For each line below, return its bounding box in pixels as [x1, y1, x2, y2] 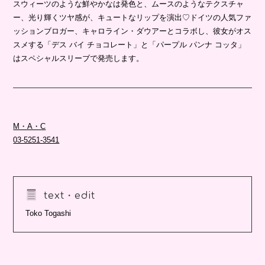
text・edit [40, 190, 96, 202]
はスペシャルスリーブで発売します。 [13, 54, 144, 63]
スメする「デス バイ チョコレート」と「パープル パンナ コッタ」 [13, 40, 246, 50]
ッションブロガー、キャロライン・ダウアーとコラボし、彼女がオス [13, 27, 252, 36]
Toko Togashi [25, 209, 72, 218]
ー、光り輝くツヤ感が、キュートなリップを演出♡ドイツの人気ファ [13, 13, 252, 22]
